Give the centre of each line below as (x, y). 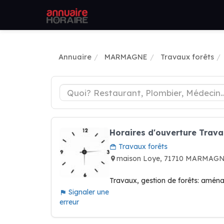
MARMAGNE (126, 57)
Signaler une (88, 192)
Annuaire (75, 57)
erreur (69, 202)
